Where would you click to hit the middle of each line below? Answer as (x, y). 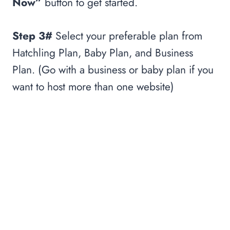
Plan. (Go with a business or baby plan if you (113, 70)
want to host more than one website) (93, 87)
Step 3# (32, 36)
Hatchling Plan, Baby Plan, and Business (103, 53)
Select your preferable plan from (127, 36)
